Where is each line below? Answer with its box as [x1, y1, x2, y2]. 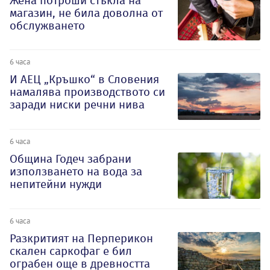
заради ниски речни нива [10, 98, 145, 112]
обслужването [10, 18, 85, 33]
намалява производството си [10, 85, 165, 99]
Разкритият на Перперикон [10, 231, 153, 245]
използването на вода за [10, 165, 142, 179]
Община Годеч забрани [10, 152, 131, 166]
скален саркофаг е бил [10, 243, 132, 258]
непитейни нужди [10, 177, 102, 192]
